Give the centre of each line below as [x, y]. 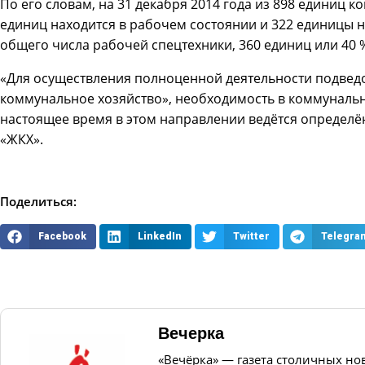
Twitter [251, 237]
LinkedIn [159, 237]
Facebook [62, 237]
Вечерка [191, 334]
